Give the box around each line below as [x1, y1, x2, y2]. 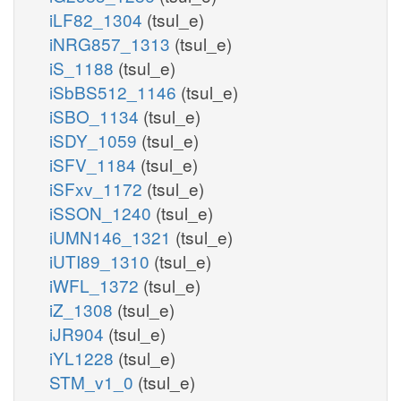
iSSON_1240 [49, 200, 156, 225]
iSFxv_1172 [49, 175, 147, 200]
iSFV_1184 [49, 151, 141, 176]
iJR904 [49, 320, 108, 346]
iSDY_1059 [49, 127, 141, 152]
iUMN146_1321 [49, 224, 175, 249]
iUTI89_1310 [49, 248, 154, 273]
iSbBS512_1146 [49, 79, 181, 104]
